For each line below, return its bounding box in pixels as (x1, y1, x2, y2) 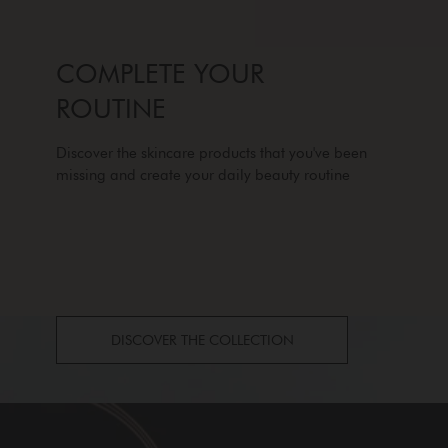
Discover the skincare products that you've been (56, 143, 367, 162)
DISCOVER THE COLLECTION (110, 332, 294, 349)
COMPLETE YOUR (56, 58, 264, 90)
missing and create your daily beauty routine (56, 165, 350, 184)
